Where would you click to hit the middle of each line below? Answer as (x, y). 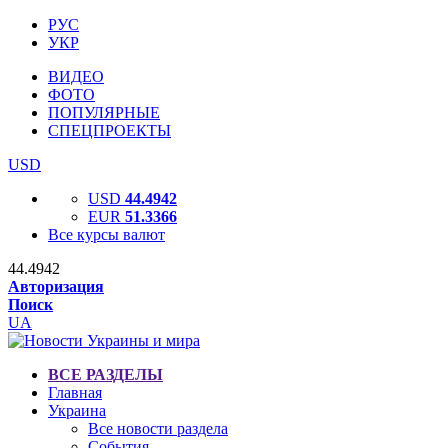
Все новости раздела (158, 428)
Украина (77, 410)
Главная (75, 392)
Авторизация (56, 286)
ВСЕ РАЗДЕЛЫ (105, 374)
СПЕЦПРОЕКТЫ (109, 130)
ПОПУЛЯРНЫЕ (104, 112)
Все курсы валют (106, 234)
